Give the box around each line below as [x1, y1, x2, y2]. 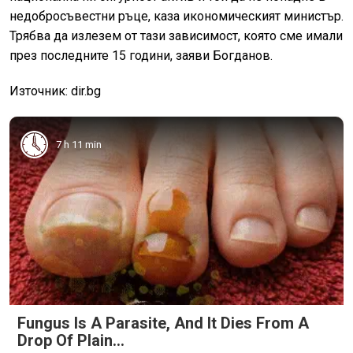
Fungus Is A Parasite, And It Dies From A [17, 313, 309, 333]
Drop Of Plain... [17, 330, 124, 350]
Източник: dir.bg [9, 84, 101, 99]
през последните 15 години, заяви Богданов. [9, 48, 273, 64]
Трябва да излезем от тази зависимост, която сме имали [9, 28, 343, 44]
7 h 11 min [56, 138, 102, 150]
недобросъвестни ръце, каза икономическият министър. [9, 9, 344, 24]
